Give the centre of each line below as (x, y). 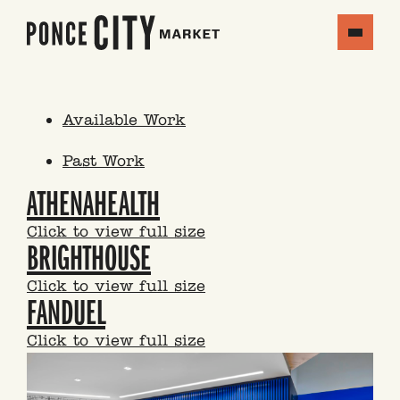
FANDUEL (66, 313)
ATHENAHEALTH (93, 204)
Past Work (104, 161)
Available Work (124, 120)
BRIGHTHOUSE (89, 258)
